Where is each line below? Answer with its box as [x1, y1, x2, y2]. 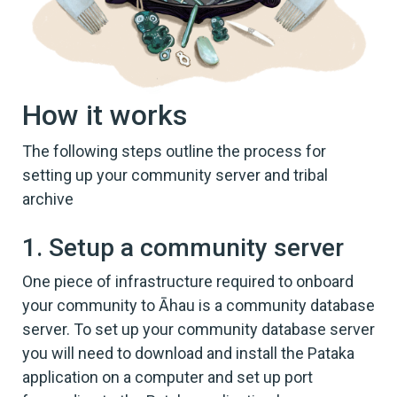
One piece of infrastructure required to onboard [22, 271, 354, 291]
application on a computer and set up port [22, 367, 313, 386]
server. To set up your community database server [22, 319, 375, 339]
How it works [22, 97, 187, 132]
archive [22, 189, 74, 208]
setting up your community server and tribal [22, 165, 328, 184]
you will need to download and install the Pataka [22, 343, 354, 362]
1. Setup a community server [22, 232, 344, 262]
